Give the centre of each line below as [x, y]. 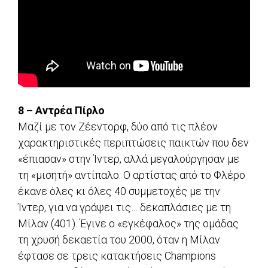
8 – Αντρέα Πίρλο [61, 111]
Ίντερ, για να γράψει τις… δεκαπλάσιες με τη [124, 208]
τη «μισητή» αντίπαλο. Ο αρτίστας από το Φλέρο [132, 175]
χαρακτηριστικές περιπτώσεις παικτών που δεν [133, 143]
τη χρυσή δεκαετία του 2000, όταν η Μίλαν [119, 240]
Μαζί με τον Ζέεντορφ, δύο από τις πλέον [118, 127]
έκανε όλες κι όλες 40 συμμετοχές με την [119, 191]
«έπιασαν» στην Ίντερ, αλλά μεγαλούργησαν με [129, 159]
